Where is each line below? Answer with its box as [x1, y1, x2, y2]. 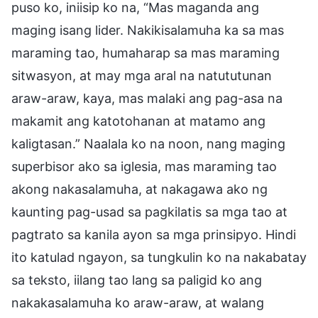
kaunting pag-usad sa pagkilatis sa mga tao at [11, 204, 287, 219]
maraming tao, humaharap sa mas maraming [11, 45, 280, 60]
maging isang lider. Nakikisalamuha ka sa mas [11, 22, 284, 38]
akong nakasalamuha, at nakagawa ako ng [11, 181, 268, 197]
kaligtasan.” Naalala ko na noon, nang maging [11, 136, 285, 151]
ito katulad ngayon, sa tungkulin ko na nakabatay [11, 249, 307, 265]
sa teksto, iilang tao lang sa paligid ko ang [11, 272, 262, 287]
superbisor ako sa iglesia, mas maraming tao [11, 158, 277, 174]
